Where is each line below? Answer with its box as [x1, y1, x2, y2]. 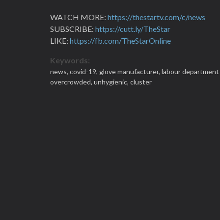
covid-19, [70, 67, 99, 76]
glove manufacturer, [99, 67, 162, 76]
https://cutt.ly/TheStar [95, 24, 170, 33]
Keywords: [50, 55, 90, 65]
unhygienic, [94, 78, 130, 86]
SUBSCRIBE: [50, 24, 95, 33]
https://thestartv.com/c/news [108, 12, 205, 22]
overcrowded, [50, 78, 94, 86]
